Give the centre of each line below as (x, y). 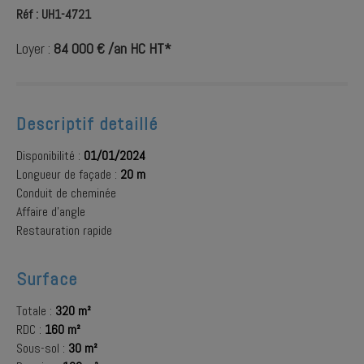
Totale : (36, 311)
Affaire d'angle (51, 212)
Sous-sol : (42, 348)
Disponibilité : (50, 156)
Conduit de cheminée (66, 193)
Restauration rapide (64, 230)
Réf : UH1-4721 (54, 14)
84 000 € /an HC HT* (113, 48)
